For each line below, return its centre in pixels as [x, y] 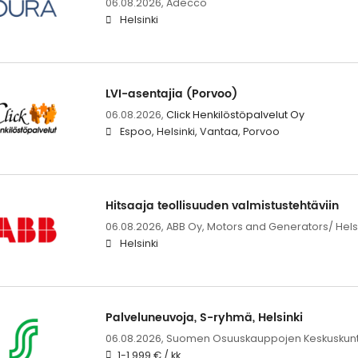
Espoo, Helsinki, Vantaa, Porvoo [199, 131]
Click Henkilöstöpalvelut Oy [235, 114]
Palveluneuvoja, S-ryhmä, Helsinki [204, 318]
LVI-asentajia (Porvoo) [171, 93]
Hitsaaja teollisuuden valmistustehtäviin [222, 206]
